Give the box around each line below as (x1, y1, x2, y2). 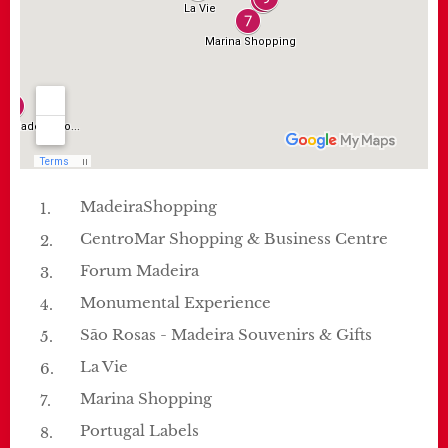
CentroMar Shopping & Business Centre (80, 229, 388, 249)
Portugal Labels (80, 421, 199, 441)
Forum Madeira (80, 261, 199, 281)
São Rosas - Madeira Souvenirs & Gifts (80, 325, 372, 345)
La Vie (80, 357, 128, 377)
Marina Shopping (80, 389, 212, 409)
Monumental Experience (80, 293, 271, 313)
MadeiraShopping (80, 197, 217, 217)
